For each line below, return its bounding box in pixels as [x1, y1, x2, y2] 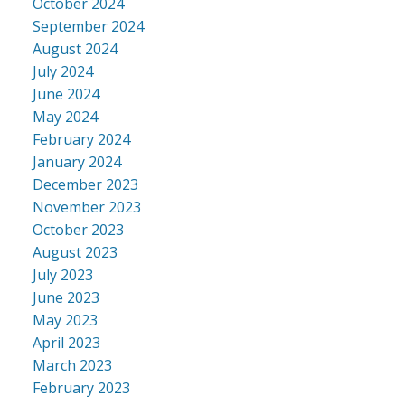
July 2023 [32, 264, 93, 285]
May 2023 [32, 309, 98, 330]
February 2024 [32, 128, 130, 149]
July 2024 [32, 61, 93, 81]
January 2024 [32, 151, 121, 172]
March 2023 [32, 354, 112, 375]
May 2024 [32, 106, 98, 127]
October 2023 [32, 219, 124, 240]
